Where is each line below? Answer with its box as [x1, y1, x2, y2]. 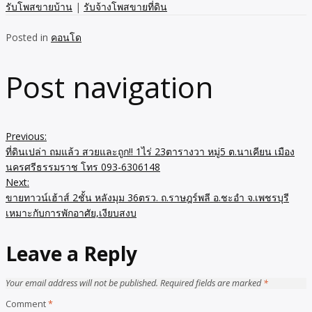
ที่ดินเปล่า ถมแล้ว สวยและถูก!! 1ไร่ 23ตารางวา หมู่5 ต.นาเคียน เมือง [6, 145, 295, 159]
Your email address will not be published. [6, 277, 158, 290]
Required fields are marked [160, 277, 263, 290]
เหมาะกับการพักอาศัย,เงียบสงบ [6, 206, 136, 220]
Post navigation [6, 67, 213, 107]
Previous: [6, 130, 47, 143]
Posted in [6, 31, 51, 45]
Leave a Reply [6, 240, 137, 267]
